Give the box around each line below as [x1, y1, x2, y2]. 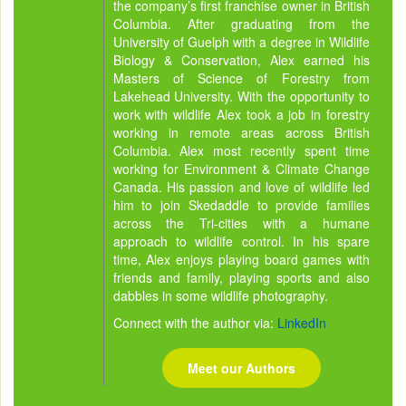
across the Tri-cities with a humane [112, 213, 370, 232]
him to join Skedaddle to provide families [112, 195, 370, 214]
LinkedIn [276, 313, 326, 332]
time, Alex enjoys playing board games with [112, 249, 370, 268]
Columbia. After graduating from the [112, 14, 370, 33]
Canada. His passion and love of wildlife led [112, 177, 370, 196]
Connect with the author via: [112, 313, 277, 332]
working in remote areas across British [112, 122, 370, 141]
